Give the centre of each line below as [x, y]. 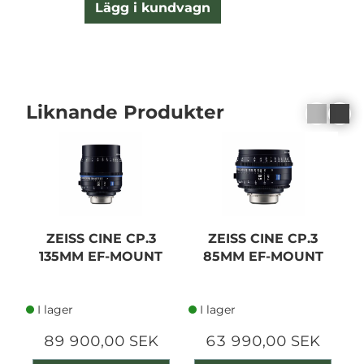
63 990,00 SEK [263, 341]
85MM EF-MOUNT [263, 256]
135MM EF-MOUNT [101, 256]
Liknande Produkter [125, 112]
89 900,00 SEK [101, 341]
